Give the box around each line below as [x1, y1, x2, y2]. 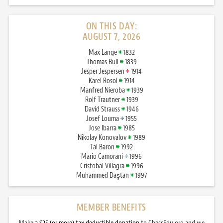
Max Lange [88, 48, 118, 58]
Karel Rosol [88, 76, 119, 86]
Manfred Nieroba [80, 86, 126, 96]
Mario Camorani [81, 152, 124, 162]
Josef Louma [86, 114, 120, 124]
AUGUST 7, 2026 [82, 30, 141, 43]
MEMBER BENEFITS [76, 201, 147, 214]
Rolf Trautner [85, 95, 121, 105]
